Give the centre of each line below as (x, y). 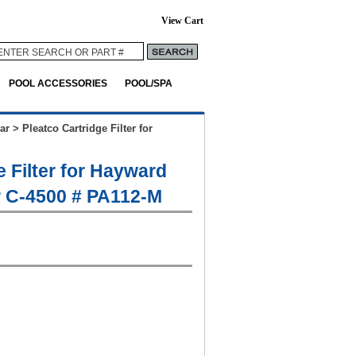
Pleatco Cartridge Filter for (87, 128)
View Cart (182, 21)
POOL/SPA (149, 83)
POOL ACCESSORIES (58, 83)
